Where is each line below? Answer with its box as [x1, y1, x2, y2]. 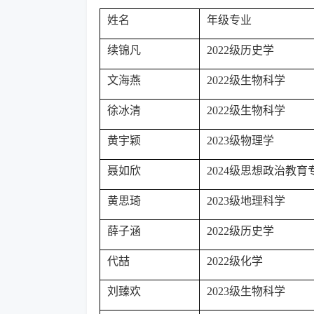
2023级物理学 [207, 135, 274, 146]
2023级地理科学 [207, 195, 285, 207]
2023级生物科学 [207, 285, 285, 297]
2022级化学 [207, 255, 263, 267]
